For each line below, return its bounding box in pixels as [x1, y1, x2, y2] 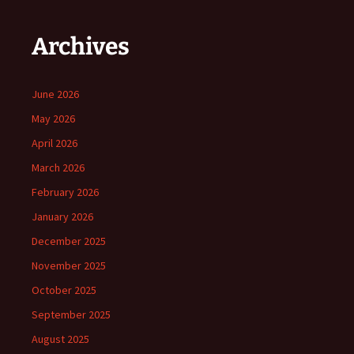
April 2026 [32, 136, 77, 151]
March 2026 [32, 160, 85, 175]
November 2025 [32, 258, 106, 273]
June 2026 [32, 87, 79, 102]
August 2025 [32, 332, 89, 347]
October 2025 [32, 283, 96, 298]
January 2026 [32, 209, 93, 224]
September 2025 [32, 307, 111, 322]
